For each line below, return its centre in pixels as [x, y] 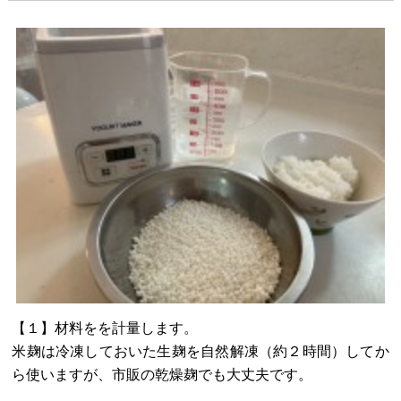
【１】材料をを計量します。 [105, 328]
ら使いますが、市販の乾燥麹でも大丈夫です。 [162, 375]
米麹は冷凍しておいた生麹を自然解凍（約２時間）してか [200, 352]
